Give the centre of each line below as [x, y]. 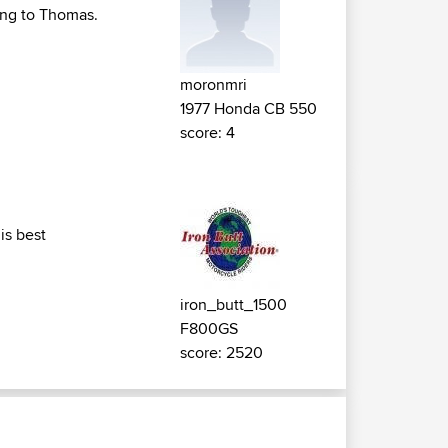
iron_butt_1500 [233, 305]
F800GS [209, 329]
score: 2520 [221, 353]
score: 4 [207, 133]
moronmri [213, 85]
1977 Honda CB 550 [248, 109]
